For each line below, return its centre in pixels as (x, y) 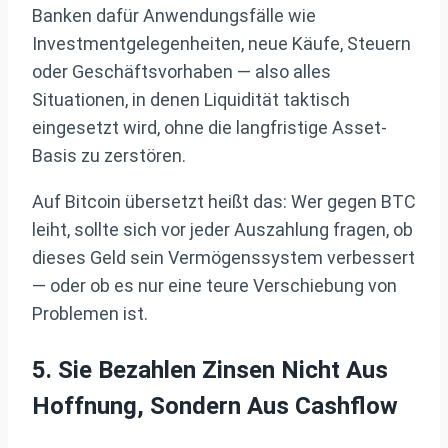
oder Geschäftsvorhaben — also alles (181, 72)
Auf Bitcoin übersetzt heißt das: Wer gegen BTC (224, 202)
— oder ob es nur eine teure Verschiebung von (214, 286)
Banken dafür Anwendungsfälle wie (174, 16)
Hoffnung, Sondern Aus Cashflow (215, 406)
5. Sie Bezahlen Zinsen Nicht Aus (210, 370)
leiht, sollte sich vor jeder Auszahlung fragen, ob (222, 230)
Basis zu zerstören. (109, 156)
